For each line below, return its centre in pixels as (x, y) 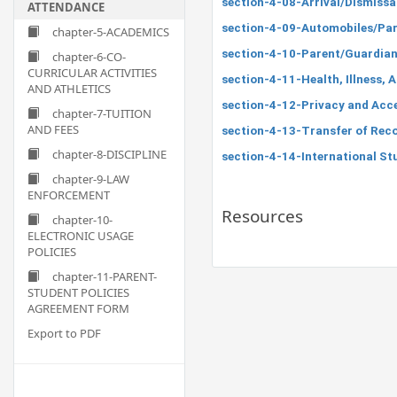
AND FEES (53, 129)
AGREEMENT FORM (78, 308)
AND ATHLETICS (69, 89)
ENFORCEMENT (69, 195)
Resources (262, 216)
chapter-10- (82, 220)
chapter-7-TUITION (102, 113)
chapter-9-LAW (91, 179)
